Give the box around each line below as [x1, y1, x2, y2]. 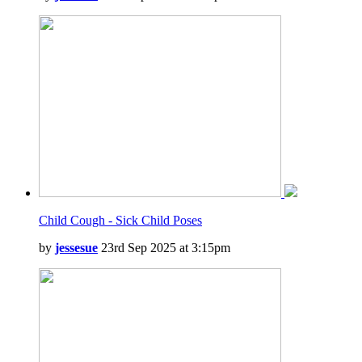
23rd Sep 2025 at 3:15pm [98, 241, 230, 255]
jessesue [55, 241, 98, 255]
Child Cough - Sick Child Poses [39, 213, 202, 227]
